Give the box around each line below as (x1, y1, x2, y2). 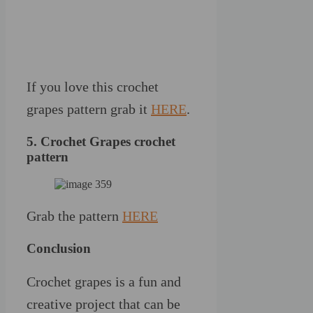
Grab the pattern (27, 208, 122, 224)
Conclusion (27, 240, 91, 256)
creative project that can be (27, 296, 180, 312)
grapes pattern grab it (27, 101, 151, 117)
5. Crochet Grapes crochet (27, 134, 175, 150)
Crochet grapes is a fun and (27, 273, 181, 289)
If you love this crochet (27, 79, 159, 95)
